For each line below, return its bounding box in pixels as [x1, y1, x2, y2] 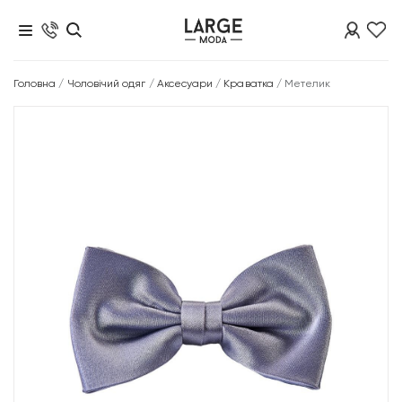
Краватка [223, 77, 274, 90]
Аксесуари [156, 77, 214, 90]
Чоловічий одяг [66, 77, 146, 90]
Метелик [284, 77, 331, 90]
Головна [13, 77, 57, 90]
